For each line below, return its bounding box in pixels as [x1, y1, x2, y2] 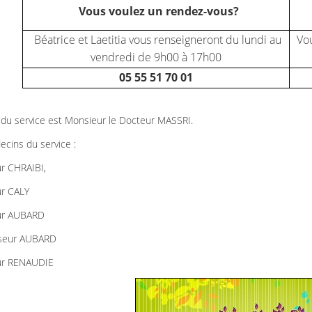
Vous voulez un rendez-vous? [73, 3, 240, 19]
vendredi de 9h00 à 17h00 [91, 49, 222, 65]
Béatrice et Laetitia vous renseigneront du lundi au [31, 32, 281, 47]
